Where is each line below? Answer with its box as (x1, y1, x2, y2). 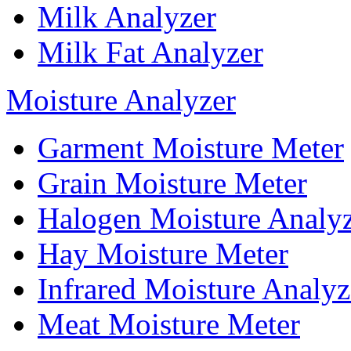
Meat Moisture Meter (38, 307, 300, 342)
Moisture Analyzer (6, 83, 236, 118)
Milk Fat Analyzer (38, 35, 263, 70)
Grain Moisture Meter (38, 166, 307, 201)
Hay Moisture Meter (38, 237, 288, 271)
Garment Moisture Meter (38, 131, 344, 165)
